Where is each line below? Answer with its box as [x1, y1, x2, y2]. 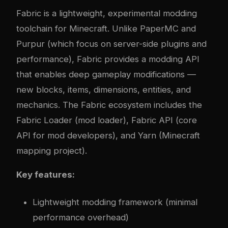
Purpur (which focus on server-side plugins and [16, 38, 207, 49]
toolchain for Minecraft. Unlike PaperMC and [16, 23, 196, 34]
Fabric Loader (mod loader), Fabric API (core [16, 115, 197, 125]
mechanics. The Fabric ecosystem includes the [16, 99, 202, 110]
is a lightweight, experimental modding [41, 8, 197, 18]
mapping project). [16, 145, 87, 156]
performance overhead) [33, 212, 129, 222]
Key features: [16, 169, 75, 180]
